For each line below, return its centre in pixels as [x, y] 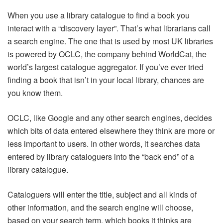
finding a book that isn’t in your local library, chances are [106, 80]
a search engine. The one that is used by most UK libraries [110, 41]
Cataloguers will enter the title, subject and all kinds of [102, 195]
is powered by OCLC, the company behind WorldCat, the [107, 54]
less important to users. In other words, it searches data [104, 144]
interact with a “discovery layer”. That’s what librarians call [109, 28]
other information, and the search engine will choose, [100, 208]
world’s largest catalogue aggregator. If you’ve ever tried [106, 67]
